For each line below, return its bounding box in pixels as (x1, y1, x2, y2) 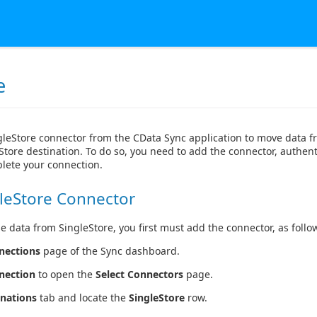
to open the (35, 267, 96, 282)
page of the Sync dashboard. (40, 244, 180, 258)
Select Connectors (96, 267, 183, 282)
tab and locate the (37, 291, 129, 305)
